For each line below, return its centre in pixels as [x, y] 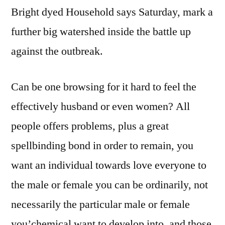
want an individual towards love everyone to [109, 165]
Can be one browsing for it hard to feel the [104, 87]
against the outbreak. [57, 51]
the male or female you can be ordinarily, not [109, 185]
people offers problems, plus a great [90, 126]
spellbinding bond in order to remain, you [102, 146]
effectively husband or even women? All [100, 106]
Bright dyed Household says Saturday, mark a [112, 12]
